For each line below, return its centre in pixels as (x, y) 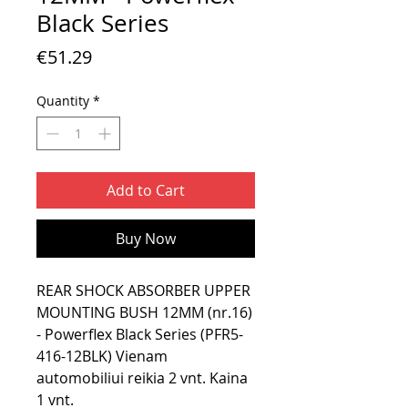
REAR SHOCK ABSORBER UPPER (143, 291)
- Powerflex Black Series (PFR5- (140, 335)
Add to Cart (146, 191)
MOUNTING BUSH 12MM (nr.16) (144, 313)
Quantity (63, 101)
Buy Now (146, 239)
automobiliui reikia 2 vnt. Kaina (142, 378)
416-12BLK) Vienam (102, 357)
